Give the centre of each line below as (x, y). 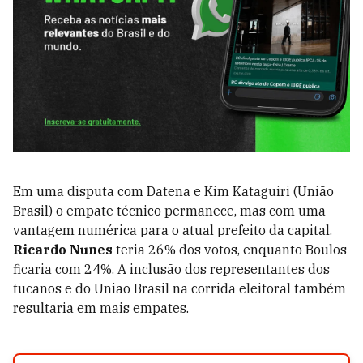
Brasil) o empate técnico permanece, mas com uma (169, 210)
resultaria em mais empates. (101, 307)
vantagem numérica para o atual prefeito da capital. (173, 230)
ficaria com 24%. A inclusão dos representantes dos (171, 269)
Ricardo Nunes (63, 249)
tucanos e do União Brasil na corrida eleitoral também (179, 288)
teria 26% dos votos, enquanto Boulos (230, 249)
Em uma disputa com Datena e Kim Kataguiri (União (173, 191)
